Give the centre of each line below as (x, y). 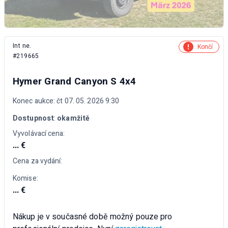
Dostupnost (33, 118)
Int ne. (22, 46)
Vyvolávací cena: (39, 133)
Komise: (25, 178)
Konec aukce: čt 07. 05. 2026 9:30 (66, 101)
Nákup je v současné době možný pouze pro (93, 217)
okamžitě (74, 118)
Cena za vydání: (38, 161)
